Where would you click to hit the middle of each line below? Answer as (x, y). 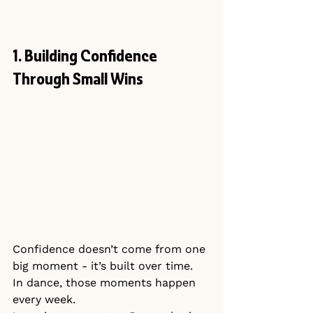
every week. (44, 299)
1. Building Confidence (86, 57)
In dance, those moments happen (106, 282)
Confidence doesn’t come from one (111, 249)
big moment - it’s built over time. (103, 265)
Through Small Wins (78, 80)
